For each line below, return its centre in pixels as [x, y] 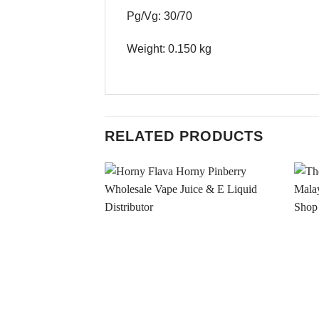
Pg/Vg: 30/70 [159, 16]
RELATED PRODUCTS [184, 136]
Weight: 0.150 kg [169, 48]
